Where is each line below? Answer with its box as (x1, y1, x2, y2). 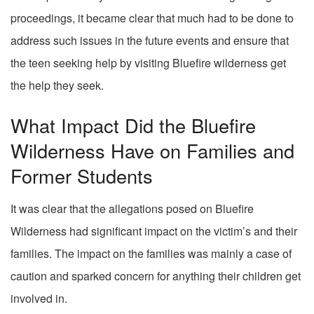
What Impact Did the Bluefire (11, 111, 256, 139)
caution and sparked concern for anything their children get (11, 268, 301, 285)
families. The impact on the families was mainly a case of (11, 245, 292, 262)
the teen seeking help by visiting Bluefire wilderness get (11, 55, 286, 71)
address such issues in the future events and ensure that (11, 32, 289, 49)
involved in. (11, 290, 67, 307)
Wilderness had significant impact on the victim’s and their (11, 223, 297, 240)
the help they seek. (11, 77, 104, 94)
